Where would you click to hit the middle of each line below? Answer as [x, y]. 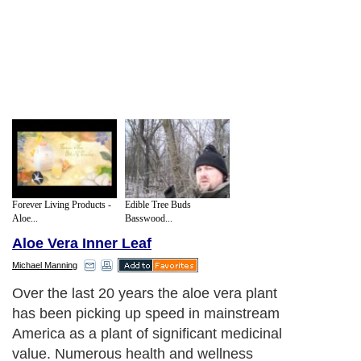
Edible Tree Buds [158, 204]
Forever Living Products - [62, 204]
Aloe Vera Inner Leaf [82, 244]
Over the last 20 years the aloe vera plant [145, 294]
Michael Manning [45, 266]
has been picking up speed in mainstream [146, 314]
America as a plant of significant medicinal [147, 334]
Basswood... [149, 218]
